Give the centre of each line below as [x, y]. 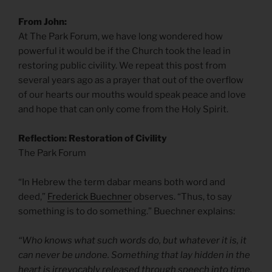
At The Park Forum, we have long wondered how [121, 37]
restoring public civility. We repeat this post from [122, 66]
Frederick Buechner [90, 197]
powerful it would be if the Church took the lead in [124, 51]
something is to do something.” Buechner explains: [127, 212]
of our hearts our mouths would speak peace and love [132, 95]
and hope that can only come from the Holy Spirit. [123, 110]
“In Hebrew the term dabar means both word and [122, 182]
